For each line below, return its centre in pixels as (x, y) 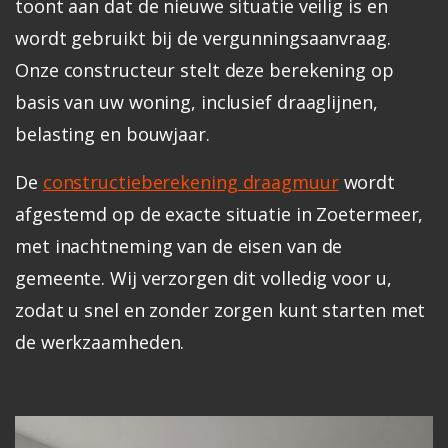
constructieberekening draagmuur (190, 181)
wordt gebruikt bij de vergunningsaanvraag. (203, 37)
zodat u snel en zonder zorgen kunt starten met (220, 309)
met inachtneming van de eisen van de (179, 245)
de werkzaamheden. (100, 341)
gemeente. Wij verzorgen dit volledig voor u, (203, 277)
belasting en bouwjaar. (112, 133)
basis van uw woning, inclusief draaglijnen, (196, 101)
